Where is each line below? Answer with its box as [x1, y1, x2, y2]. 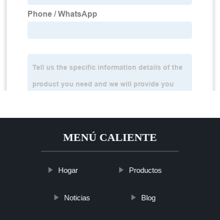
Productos [129, 166, 162, 175]
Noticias [64, 193, 90, 202]
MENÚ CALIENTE [63, 131, 157, 144]
